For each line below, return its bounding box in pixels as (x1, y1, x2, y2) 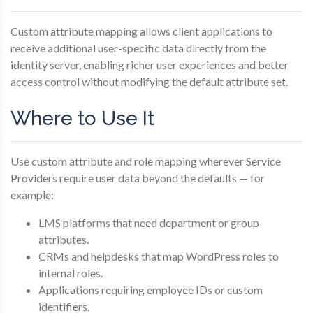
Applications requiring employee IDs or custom (38, 283, 263, 296)
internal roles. (38, 266, 103, 279)
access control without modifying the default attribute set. (10, 75, 288, 88)
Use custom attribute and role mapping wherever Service (10, 154, 281, 168)
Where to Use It (10, 107, 154, 130)
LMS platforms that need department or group (38, 216, 259, 229)
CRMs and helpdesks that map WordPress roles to (38, 249, 279, 263)
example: (10, 188, 54, 201)
